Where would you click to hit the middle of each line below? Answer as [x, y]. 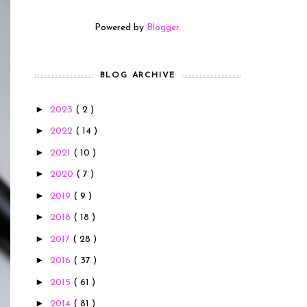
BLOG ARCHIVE [138, 75]
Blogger [163, 27]
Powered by [121, 27]
